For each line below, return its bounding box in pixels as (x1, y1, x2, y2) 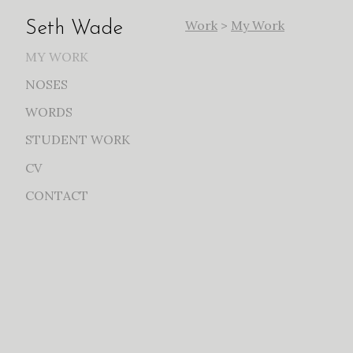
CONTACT (25, 187, 88, 203)
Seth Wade (25, 18, 123, 40)
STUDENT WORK (25, 132, 130, 148)
